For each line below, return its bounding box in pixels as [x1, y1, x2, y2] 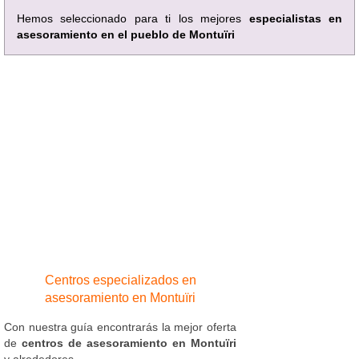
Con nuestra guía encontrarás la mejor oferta [4, 320, 236, 333]
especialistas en [248, 11, 343, 25]
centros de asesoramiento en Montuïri [22, 336, 236, 349]
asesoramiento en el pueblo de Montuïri [17, 27, 235, 41]
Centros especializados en [44, 272, 196, 287]
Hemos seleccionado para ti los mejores [17, 11, 249, 25]
